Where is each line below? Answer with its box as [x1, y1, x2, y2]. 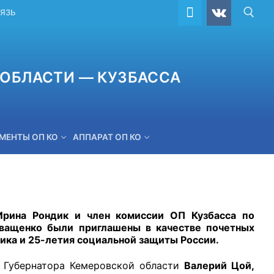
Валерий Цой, [184, 259, 254, 272]
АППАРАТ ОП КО [73, 131, 141, 142]
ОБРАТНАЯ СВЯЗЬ [11, 208, 83, 218]
